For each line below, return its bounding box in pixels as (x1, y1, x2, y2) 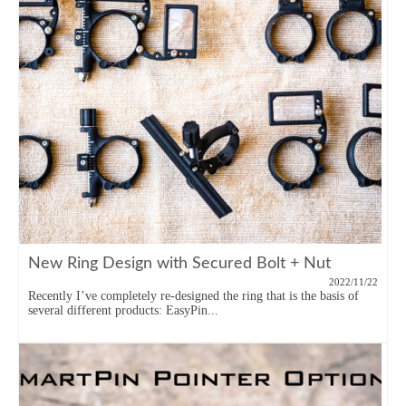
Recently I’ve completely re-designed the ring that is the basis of (28, 289, 359, 303)
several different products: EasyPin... (28, 304, 218, 317)
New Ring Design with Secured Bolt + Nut (28, 256, 331, 272)
